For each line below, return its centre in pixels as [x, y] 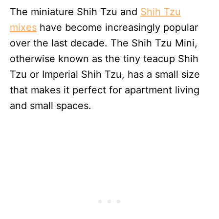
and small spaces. [51, 106]
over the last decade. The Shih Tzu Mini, [104, 43]
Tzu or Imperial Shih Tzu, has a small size [105, 74]
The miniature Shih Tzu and [75, 12]
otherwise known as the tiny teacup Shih [104, 59]
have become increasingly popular [117, 27]
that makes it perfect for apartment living [105, 90]
